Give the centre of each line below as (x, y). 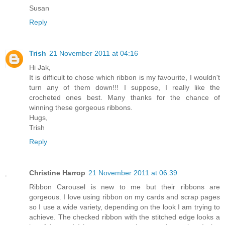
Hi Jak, (40, 68)
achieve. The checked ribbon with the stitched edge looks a (125, 217)
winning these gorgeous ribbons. (81, 108)
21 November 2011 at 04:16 (94, 53)
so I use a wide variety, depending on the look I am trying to (125, 207)
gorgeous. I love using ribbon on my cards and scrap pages (125, 197)
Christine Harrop (57, 173)
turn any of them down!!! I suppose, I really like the (125, 88)
